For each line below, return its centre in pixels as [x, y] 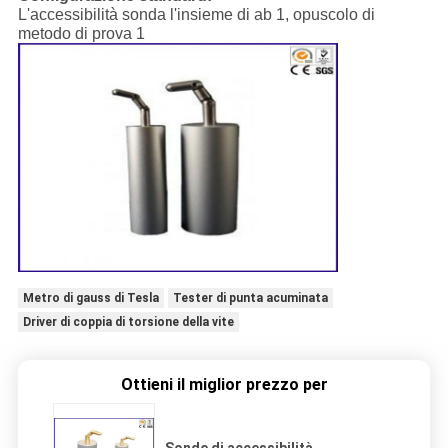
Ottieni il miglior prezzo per [224, 384]
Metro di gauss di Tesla [90, 297]
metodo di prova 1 [81, 34]
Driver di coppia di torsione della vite [128, 321]
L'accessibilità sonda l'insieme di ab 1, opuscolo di [196, 15]
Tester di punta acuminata [250, 297]
